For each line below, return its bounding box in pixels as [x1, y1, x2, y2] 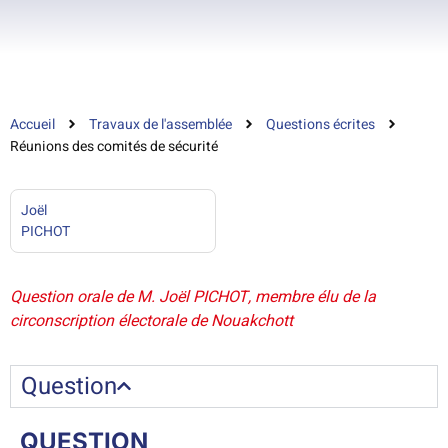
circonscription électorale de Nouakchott [10, 308, 293, 333]
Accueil [10, 113, 55, 135]
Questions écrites [266, 113, 375, 135]
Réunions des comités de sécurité [10, 135, 218, 157]
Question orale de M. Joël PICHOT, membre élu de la [10, 284, 376, 309]
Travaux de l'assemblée [89, 113, 232, 135]
